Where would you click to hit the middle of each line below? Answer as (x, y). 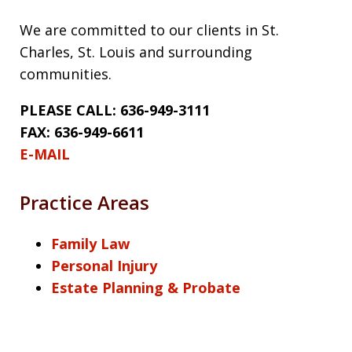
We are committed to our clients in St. (149, 29)
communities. (66, 73)
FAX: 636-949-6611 (82, 132)
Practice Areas (84, 202)
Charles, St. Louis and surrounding (136, 51)
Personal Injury (104, 265)
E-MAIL (45, 154)
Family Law (90, 243)
